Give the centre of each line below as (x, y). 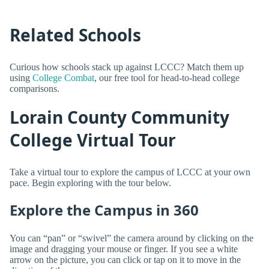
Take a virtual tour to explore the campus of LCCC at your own (130, 172)
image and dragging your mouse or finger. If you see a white (124, 249)
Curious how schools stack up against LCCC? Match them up (127, 67)
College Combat (63, 77)
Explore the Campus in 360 (104, 210)
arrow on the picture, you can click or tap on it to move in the (125, 260)
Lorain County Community (119, 117)
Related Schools (75, 35)
